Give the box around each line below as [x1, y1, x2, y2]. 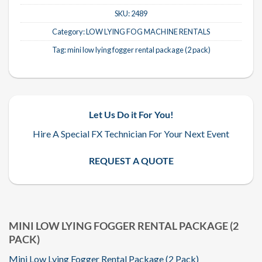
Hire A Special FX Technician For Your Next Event [33, 127, 229, 139]
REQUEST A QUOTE [88, 154, 174, 166]
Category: [52, 26, 86, 36]
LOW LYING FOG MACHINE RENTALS [86, 26, 210, 36]
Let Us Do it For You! [88, 108, 174, 120]
